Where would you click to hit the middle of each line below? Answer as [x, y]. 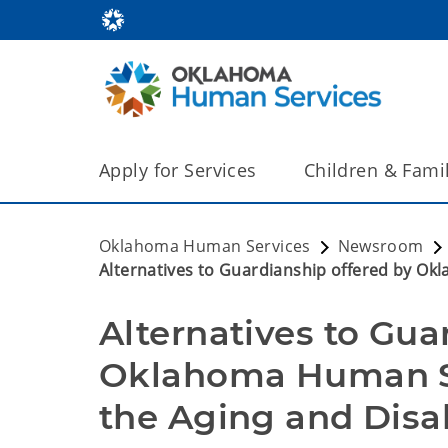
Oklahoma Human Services [205, 246]
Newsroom [380, 246]
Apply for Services [178, 170]
